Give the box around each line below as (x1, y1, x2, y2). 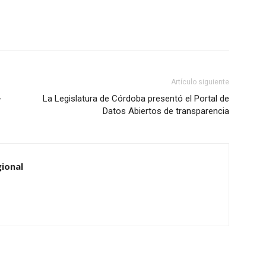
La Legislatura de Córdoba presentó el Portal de (43, 93, 229, 104)
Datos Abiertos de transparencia (103, 106, 229, 116)
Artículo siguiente (171, 78, 229, 86)
